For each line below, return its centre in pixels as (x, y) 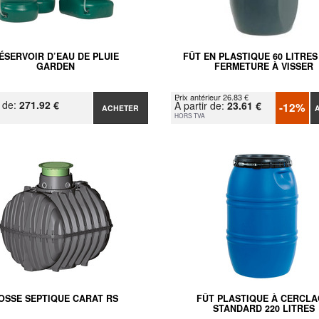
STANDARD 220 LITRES (263, 308)
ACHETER (121, 108)
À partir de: (200, 105)
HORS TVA (189, 115)
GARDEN (55, 66)
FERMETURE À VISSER (263, 66)
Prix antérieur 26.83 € (211, 96)
